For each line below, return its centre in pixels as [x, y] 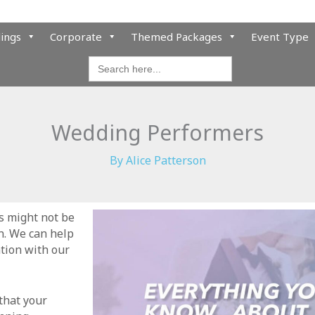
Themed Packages [176, 37]
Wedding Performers [157, 133]
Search [104, 60]
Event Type [280, 37]
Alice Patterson [166, 160]
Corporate [76, 37]
